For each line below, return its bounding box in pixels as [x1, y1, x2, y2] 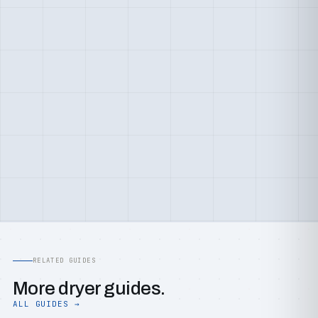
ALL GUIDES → [13, 299, 80, 309]
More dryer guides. [13, 278, 165, 298]
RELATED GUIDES [33, 256, 96, 265]
